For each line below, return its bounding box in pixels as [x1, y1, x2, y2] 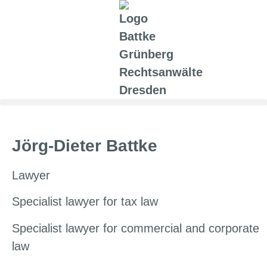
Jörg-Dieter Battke [12, 136, 157, 155]
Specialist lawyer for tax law [12, 195, 158, 209]
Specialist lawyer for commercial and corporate [12, 221, 259, 235]
